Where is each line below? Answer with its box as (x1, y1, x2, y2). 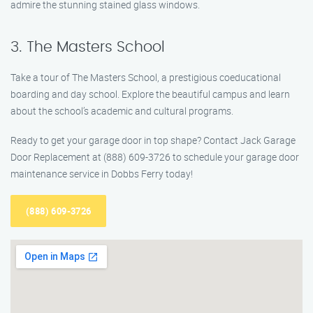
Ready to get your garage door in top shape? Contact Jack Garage (10, 133, 296, 147)
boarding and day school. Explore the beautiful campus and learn (10, 87, 290, 101)
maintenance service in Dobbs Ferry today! (10, 167, 193, 180)
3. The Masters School (10, 40, 165, 54)
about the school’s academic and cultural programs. (10, 104, 233, 117)
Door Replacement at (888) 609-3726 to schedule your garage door (10, 150, 299, 163)
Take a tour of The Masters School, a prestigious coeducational (10, 71, 281, 84)
